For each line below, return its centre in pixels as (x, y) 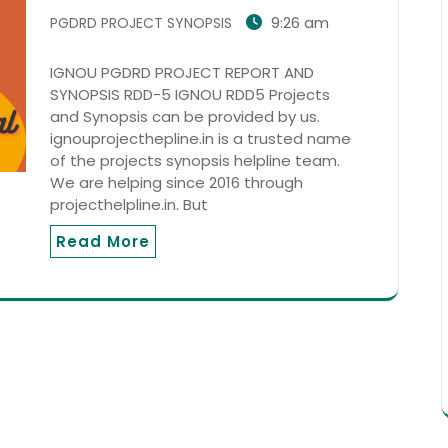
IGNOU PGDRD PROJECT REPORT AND (182, 73)
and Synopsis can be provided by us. (185, 117)
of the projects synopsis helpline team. (195, 161)
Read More (103, 242)
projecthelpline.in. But (129, 205)
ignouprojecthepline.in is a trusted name (200, 139)
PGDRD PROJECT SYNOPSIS (141, 23)
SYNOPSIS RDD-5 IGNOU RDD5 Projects (190, 95)
